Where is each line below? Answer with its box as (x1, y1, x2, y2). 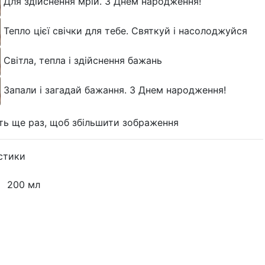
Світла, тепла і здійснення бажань (3, 54, 162, 67)
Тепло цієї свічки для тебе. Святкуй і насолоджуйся (3, 25, 247, 37)
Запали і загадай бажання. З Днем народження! (3, 84, 226, 96)
